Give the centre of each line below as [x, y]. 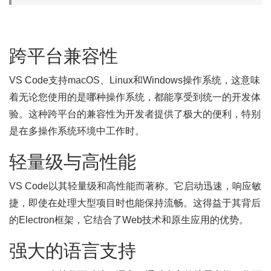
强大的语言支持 [73, 251]
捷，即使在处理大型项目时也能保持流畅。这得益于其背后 [135, 203]
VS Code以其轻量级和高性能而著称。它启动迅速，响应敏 [135, 186]
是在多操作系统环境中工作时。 [77, 131]
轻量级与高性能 [73, 162]
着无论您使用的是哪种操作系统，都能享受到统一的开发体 [135, 97]
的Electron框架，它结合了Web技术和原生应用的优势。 [129, 220]
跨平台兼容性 [64, 56]
